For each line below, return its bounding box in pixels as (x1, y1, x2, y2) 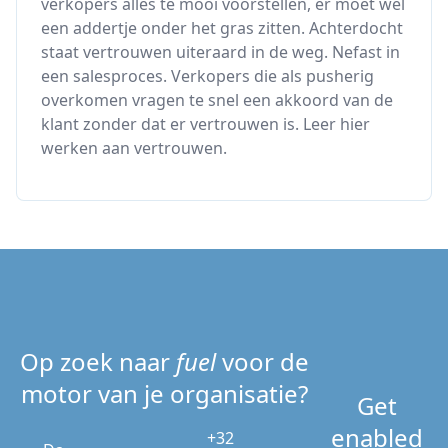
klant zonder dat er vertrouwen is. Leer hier (41, 113, 370, 135)
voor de (216, 345, 309, 378)
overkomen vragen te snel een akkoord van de (41, 89, 393, 111)
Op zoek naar (20, 345, 176, 378)
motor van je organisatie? (21, 377, 308, 410)
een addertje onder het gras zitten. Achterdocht (41, 17, 403, 39)
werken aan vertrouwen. (41, 137, 227, 159)
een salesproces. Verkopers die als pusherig (41, 65, 374, 87)
